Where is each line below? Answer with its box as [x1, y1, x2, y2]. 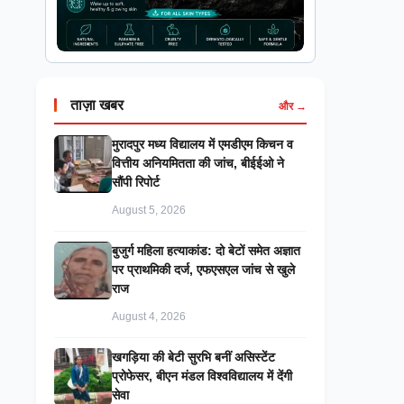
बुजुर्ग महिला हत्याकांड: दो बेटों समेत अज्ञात [112, 243, 300, 259]
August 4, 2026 [112, 310, 186, 322]
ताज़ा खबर [70, 96, 124, 113]
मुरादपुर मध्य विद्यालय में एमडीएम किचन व [112, 136, 293, 151]
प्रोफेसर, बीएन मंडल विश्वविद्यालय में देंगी [112, 369, 292, 384]
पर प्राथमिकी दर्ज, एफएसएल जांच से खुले [112, 262, 295, 278]
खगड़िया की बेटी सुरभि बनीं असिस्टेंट [112, 350, 275, 365]
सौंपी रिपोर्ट [112, 174, 160, 189]
